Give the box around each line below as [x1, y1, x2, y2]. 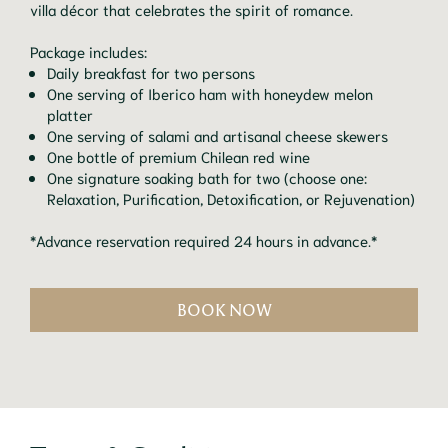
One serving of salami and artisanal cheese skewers [47, 124, 388, 145]
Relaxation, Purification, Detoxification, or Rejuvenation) [47, 187, 415, 208]
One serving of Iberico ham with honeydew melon [47, 82, 373, 103]
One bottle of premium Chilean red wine [47, 145, 310, 166]
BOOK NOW [176, 299, 272, 320]
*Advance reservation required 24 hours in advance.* [30, 229, 377, 250]
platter [47, 103, 93, 124]
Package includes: [30, 40, 147, 61]
